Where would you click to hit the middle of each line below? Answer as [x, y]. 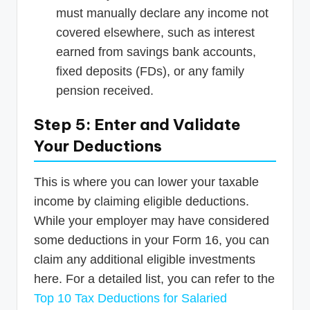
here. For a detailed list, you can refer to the [154, 279]
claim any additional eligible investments [145, 259]
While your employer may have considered [152, 220]
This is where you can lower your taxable [146, 182]
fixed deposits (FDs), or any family [150, 71]
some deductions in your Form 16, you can [152, 240]
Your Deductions [98, 146]
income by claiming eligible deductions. [142, 201]
